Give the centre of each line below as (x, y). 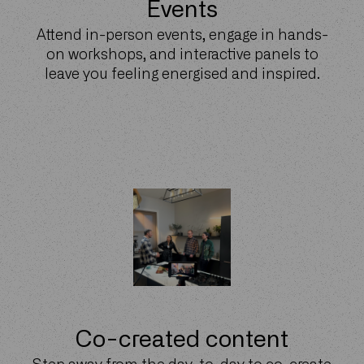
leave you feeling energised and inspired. (182, 74)
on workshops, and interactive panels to (182, 55)
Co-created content (182, 340)
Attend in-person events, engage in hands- (182, 35)
